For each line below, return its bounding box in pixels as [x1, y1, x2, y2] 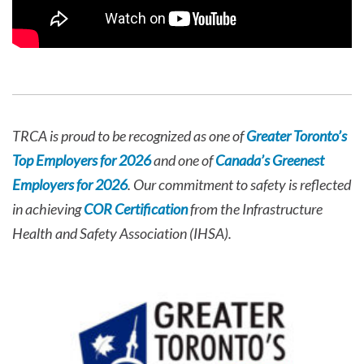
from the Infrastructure [188, 200, 323, 219]
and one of [151, 151, 215, 170]
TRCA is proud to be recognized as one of [12, 127, 246, 145]
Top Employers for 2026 [12, 151, 151, 170]
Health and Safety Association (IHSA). [12, 224, 232, 243]
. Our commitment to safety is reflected [128, 175, 351, 194]
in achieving [12, 200, 84, 219]
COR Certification [84, 200, 188, 219]
